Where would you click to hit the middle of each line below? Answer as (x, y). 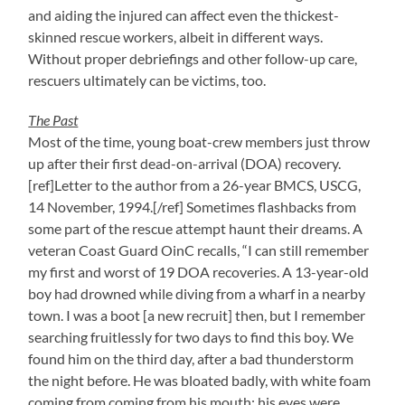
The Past (53, 120)
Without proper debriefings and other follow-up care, (193, 58)
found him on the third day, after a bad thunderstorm (191, 358)
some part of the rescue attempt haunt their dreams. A (196, 228)
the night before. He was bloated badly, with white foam (200, 380)
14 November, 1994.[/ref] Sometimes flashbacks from (193, 207)
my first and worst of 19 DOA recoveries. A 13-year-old (199, 272)
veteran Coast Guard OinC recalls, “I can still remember (199, 250)
